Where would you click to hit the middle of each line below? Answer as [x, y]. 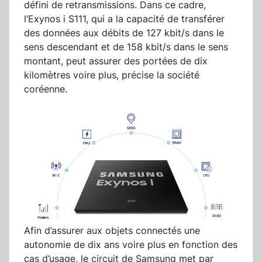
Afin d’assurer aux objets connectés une [112, 231]
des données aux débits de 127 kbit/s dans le [124, 33]
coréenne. [46, 89]
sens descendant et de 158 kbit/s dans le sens [126, 47]
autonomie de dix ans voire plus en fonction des [131, 245]
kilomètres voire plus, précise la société [112, 75]
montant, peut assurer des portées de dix [116, 61]
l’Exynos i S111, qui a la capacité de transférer [124, 19]
